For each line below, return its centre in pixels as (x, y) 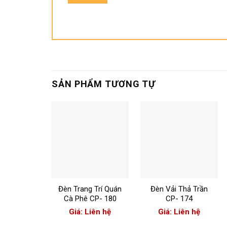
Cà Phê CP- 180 (90, 198)
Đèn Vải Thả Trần (179, 189)
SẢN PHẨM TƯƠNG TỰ (104, 84)
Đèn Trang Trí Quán (90, 189)
